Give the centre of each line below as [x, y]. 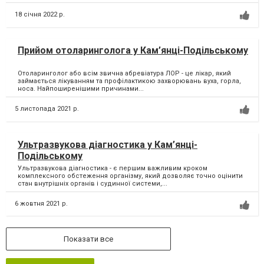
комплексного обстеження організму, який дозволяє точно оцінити [130, 176]
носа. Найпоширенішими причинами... [81, 88]
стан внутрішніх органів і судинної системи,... [93, 184]
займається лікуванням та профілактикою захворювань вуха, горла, [129, 81]
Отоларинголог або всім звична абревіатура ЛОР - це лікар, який [124, 73]
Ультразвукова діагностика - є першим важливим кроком [113, 169]
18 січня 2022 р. [40, 14]
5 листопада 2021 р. [47, 109]
